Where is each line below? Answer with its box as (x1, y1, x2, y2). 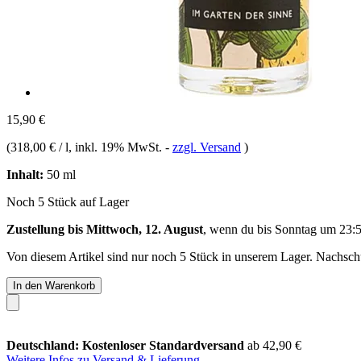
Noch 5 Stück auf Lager (6, 194, 129, 209)
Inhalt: (6, 167, 44, 181)
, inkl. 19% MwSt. (68, 139, 165, 154)
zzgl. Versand (172, 139, 241, 154)
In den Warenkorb (13, 279, 95, 292)
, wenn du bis (203, 222, 275, 236)
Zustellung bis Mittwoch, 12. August (6, 222, 203, 236)
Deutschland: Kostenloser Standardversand (6, 338, 247, 352)
